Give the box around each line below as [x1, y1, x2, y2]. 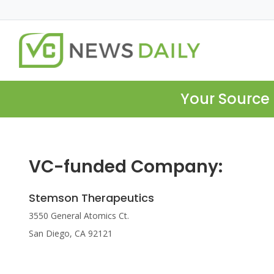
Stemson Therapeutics [29, 190, 154, 206]
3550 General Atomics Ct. [29, 210, 129, 222]
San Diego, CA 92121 [29, 228, 113, 240]
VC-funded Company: [29, 155, 223, 179]
